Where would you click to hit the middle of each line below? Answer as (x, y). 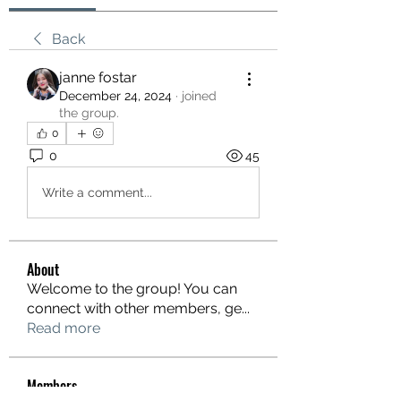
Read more (64, 328)
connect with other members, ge (134, 308)
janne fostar (98, 77)
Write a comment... (97, 192)
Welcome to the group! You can (132, 289)
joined (199, 96)
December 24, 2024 (115, 96)
